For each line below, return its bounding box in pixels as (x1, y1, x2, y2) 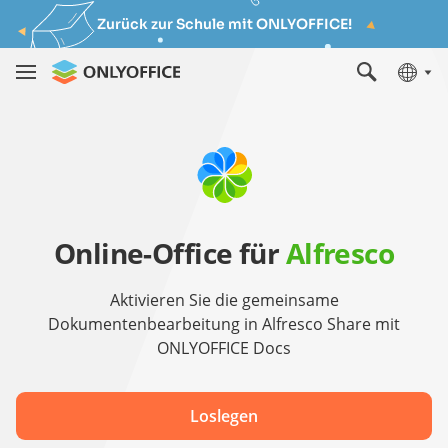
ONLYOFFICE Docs (157, 337, 291, 359)
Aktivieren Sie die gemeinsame (109, 289, 339, 311)
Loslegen (190, 405, 258, 427)
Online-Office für (53, 234, 286, 272)
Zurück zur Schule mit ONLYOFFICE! (96, 15, 352, 33)
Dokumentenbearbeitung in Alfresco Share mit (48, 313, 400, 335)
